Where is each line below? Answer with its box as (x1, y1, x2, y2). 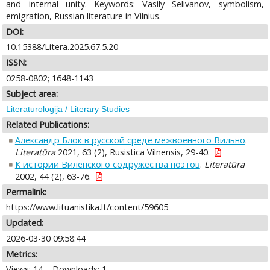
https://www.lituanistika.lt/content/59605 (6, 201, 169, 213)
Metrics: (6, 248, 38, 260)
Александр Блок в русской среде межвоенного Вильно (14, 134, 245, 146)
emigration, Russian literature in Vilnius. (6, 10, 162, 22)
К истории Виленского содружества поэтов (14, 158, 200, 170)
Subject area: (6, 87, 58, 99)
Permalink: (6, 186, 47, 198)
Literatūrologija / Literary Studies (6, 104, 130, 115)
